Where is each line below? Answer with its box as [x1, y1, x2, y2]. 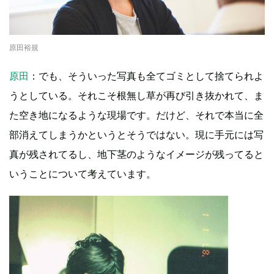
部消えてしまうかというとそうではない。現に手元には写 [9, 128, 264, 141]
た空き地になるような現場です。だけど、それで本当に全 [9, 109, 264, 122]
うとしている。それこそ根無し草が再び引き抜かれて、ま [9, 89, 264, 102]
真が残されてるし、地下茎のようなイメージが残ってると [9, 148, 264, 161]
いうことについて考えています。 [9, 168, 156, 180]
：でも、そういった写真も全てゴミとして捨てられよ [29, 70, 264, 83]
